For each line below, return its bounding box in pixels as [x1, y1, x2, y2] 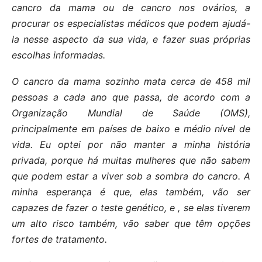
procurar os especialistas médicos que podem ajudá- [12, 17, 250, 29]
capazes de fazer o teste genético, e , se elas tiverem [12, 201, 250, 213]
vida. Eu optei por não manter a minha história [12, 138, 250, 150]
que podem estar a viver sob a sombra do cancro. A [12, 170, 250, 182]
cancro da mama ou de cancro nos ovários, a [12, 1, 250, 13]
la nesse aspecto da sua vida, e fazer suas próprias [12, 33, 250, 45]
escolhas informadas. [12, 49, 105, 61]
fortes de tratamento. [12, 233, 107, 245]
